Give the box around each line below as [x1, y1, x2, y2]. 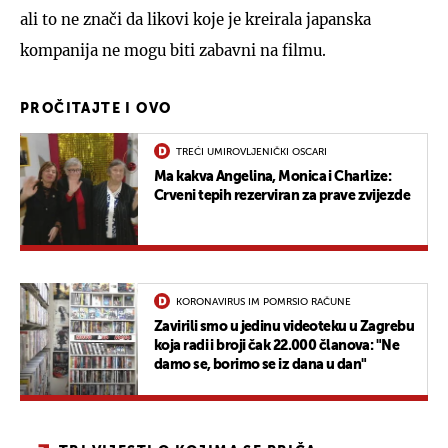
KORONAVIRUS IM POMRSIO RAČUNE [176, 296, 351, 307]
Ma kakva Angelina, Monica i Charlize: [154, 169, 392, 184]
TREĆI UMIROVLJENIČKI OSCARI [176, 146, 327, 157]
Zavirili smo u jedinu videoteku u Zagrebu [154, 319, 415, 334]
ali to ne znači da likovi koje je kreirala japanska [20, 9, 371, 29]
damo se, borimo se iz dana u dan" [154, 357, 367, 372]
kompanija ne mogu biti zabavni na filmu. [20, 40, 326, 60]
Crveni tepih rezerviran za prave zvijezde [154, 188, 411, 203]
